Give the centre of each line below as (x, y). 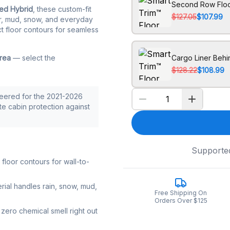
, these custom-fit (62, 9)
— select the (33, 58)
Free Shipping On (181, 193)
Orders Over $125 (181, 200)
